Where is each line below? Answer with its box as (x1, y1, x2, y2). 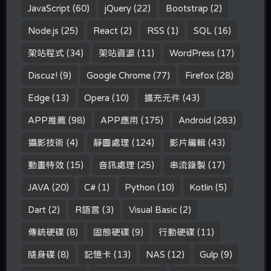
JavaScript (28, 4, 71, 13)
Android (178, 116, 212, 125)
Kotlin (189, 183, 214, 192)
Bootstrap (166, 4, 209, 13)
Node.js (28, 26, 59, 36)
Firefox (185, 71, 215, 80)
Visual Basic (129, 205, 178, 215)
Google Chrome (87, 71, 151, 80)
